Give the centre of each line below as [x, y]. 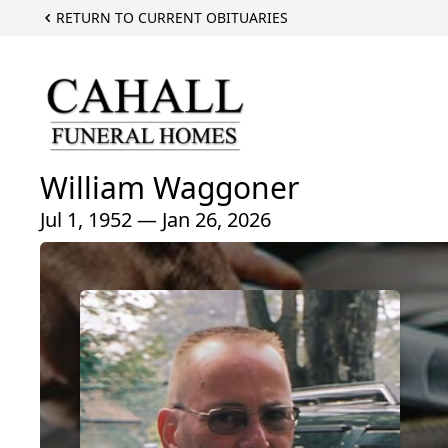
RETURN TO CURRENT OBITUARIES [172, 17]
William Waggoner [169, 187]
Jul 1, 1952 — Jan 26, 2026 [155, 219]
